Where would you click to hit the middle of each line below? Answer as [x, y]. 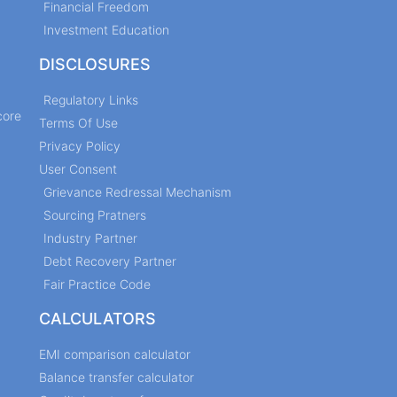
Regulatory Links [91, 99]
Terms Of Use [78, 122]
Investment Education [106, 29]
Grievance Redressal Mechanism [137, 191]
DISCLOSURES [95, 64]
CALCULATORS [97, 318]
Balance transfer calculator [117, 377]
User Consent [78, 168]
